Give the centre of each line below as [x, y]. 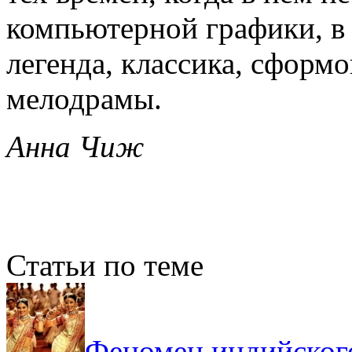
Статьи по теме [105, 265]
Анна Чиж [75, 146]
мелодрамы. [84, 98]
